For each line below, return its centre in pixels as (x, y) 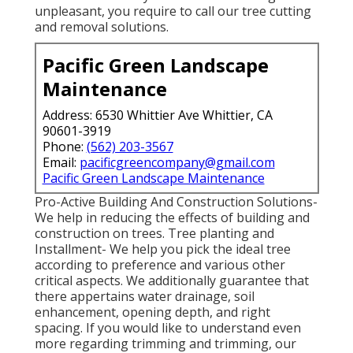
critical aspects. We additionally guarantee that (171, 280)
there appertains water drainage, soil (144, 296)
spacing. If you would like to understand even (167, 327)
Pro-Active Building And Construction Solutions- (176, 201)
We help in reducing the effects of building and (172, 217)
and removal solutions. (101, 26)
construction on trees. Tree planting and (154, 233)
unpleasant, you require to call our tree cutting (173, 11)
